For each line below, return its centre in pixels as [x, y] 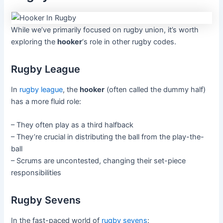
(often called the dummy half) [155, 89]
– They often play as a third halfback [72, 125]
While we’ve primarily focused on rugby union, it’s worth [105, 30]
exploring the [34, 42]
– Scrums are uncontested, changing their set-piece [99, 161]
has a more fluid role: [46, 101]
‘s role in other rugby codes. [129, 42]
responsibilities [36, 173]
